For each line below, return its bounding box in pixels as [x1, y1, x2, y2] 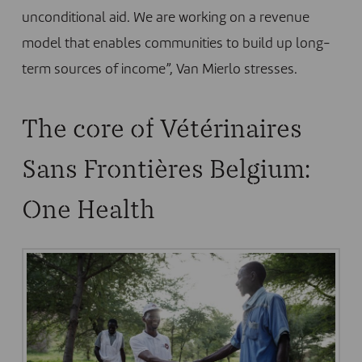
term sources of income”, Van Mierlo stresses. [21, 63, 297, 78]
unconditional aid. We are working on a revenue [21, 11, 309, 26]
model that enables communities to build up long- [21, 37, 330, 52]
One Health [21, 193, 155, 225]
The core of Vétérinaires [21, 112, 302, 145]
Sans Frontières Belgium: [21, 153, 310, 185]
